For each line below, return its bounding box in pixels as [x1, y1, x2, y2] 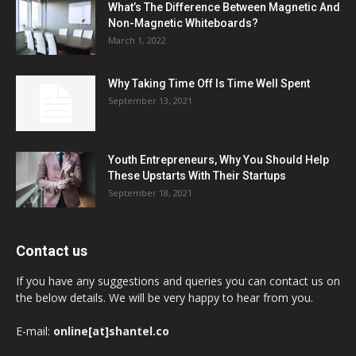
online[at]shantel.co [53, 323, 169, 339]
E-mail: [16, 323, 53, 339]
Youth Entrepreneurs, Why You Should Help [108, 153, 329, 166]
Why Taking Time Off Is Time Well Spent [108, 76, 310, 90]
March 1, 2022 [108, 33, 166, 46]
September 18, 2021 [108, 186, 192, 199]
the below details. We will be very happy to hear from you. [16, 289, 313, 305]
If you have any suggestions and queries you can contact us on [16, 273, 340, 288]
